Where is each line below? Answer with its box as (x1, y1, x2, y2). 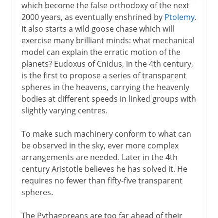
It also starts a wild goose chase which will (21, 23, 174, 34)
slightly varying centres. (21, 105, 108, 116)
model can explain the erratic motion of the (21, 46, 181, 57)
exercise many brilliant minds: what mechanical (21, 35, 195, 46)
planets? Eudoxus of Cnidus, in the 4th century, (21, 58, 193, 69)
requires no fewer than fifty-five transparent (21, 175, 182, 186)
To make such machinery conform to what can (21, 128, 191, 139)
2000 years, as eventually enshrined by (21, 11, 164, 22)
